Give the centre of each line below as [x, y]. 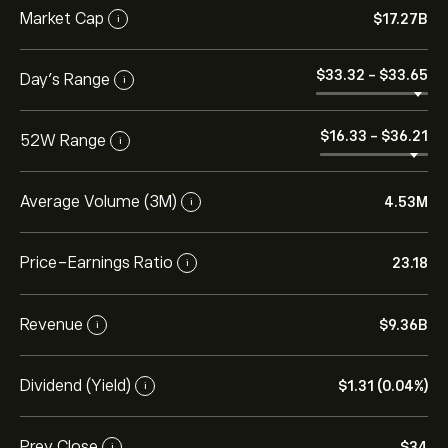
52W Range [63, 140]
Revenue [51, 324]
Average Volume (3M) [98, 201]
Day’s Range [65, 79]
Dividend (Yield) [75, 385]
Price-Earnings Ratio [96, 262]
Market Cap [62, 18]
